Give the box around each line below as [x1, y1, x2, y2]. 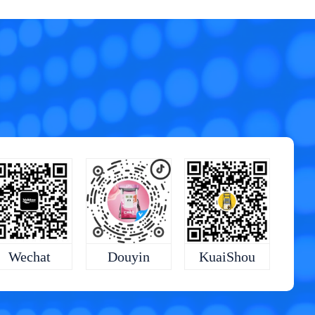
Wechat [8, 248, 51, 264]
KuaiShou [199, 248, 256, 264]
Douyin [107, 248, 150, 264]
